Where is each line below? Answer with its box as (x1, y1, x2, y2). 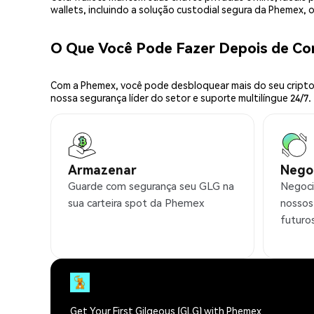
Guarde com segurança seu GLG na (68, 178, 234, 193)
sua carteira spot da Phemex (68, 195, 204, 210)
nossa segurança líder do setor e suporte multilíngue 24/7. (50, 90, 311, 104)
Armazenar (68, 161, 137, 177)
